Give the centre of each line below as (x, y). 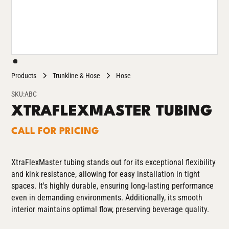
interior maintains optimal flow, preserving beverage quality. (110, 210)
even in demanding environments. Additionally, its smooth (107, 198)
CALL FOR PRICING (55, 131)
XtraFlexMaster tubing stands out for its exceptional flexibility (114, 163)
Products (24, 76)
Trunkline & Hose (76, 76)
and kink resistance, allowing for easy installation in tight (106, 174)
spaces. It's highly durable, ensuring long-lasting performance (113, 186)
